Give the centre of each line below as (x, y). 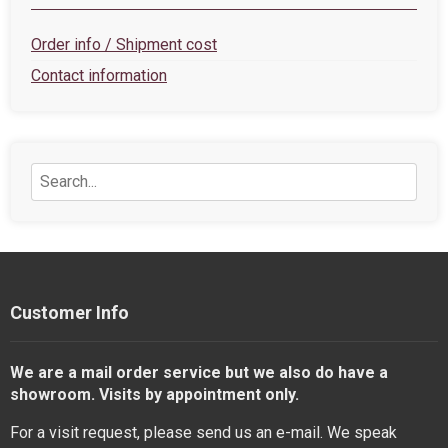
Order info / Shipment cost (124, 44)
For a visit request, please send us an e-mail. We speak (203, 432)
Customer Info (69, 312)
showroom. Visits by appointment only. (154, 394)
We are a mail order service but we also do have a (199, 372)
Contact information (99, 75)
